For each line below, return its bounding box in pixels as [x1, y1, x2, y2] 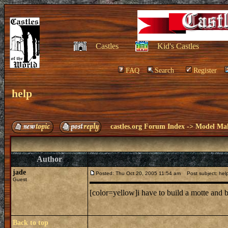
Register [193, 67, 217, 74]
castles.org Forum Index [110, 123, 185, 130]
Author [37, 155, 62, 163]
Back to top [13, 219, 48, 226]
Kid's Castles [157, 42, 199, 50]
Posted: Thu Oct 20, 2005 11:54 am [96, 170, 181, 176]
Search [155, 67, 174, 74]
